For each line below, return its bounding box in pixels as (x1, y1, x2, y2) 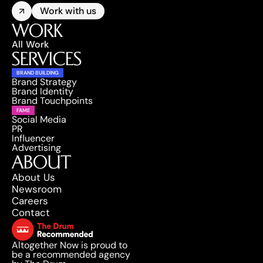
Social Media (12, 113, 66, 126)
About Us (12, 171, 55, 184)
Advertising (12, 141, 61, 154)
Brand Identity (12, 85, 73, 97)
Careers (12, 194, 48, 207)
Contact (12, 206, 50, 219)
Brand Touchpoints (12, 95, 93, 107)
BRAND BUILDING (16, 69, 59, 76)
